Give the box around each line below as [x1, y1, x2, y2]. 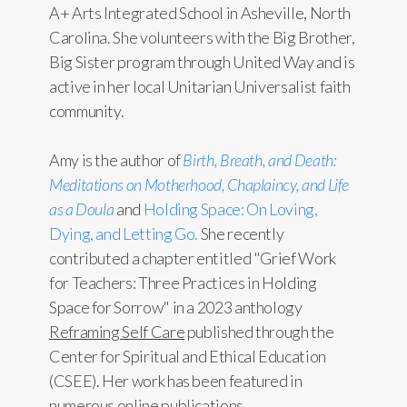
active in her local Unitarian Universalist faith [49, 76, 351, 96]
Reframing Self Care [49, 322, 185, 342]
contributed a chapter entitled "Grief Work [49, 248, 336, 268]
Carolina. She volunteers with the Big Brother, [49, 27, 355, 47]
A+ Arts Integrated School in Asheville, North [49, 3, 351, 23]
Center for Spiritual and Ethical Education [49, 346, 326, 366]
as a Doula [49, 199, 117, 219]
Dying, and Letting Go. [49, 223, 199, 243]
